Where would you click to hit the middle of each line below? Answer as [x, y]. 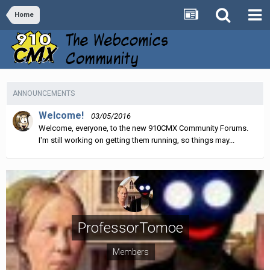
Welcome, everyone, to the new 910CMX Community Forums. [143, 128]
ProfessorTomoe [130, 228]
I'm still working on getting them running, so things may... [137, 140]
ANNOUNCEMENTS [44, 93]
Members [130, 252]
